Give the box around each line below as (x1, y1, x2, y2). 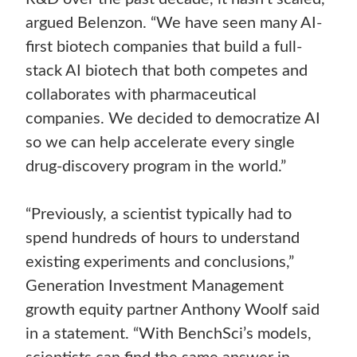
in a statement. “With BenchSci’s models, (25, 326, 312, 343)
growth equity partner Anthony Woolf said (25, 302, 320, 319)
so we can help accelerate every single (25, 135, 296, 151)
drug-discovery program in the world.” (25, 159, 287, 175)
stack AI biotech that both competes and (25, 63, 308, 80)
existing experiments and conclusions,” (25, 254, 295, 271)
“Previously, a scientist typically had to (25, 206, 292, 223)
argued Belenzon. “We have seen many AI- (25, 15, 323, 32)
